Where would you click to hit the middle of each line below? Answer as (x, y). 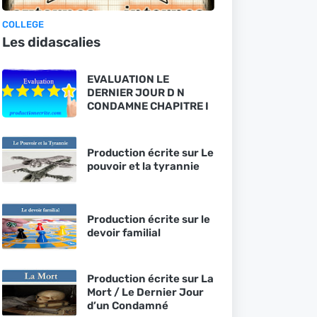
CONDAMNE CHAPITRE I (148, 106)
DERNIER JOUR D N (136, 93)
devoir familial (123, 232)
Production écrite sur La (150, 279)
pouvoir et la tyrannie (143, 166)
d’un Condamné (127, 306)
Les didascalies (51, 42)
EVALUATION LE (128, 79)
